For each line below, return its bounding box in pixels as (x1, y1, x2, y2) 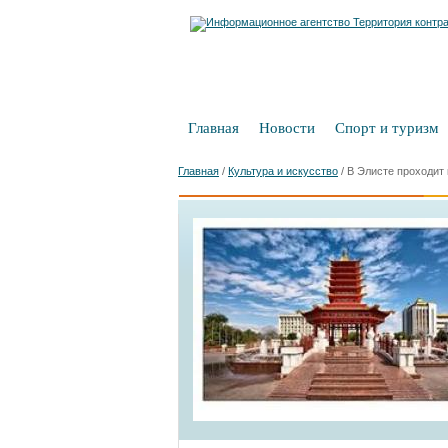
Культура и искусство (228, 165, 338, 177)
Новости (259, 120, 315, 136)
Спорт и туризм (335, 120, 439, 136)
